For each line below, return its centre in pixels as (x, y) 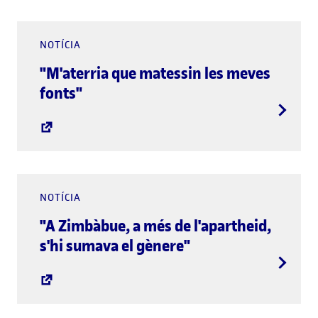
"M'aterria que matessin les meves (155, 73)
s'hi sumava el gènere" (115, 245)
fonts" (61, 93)
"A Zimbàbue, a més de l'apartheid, (155, 225)
